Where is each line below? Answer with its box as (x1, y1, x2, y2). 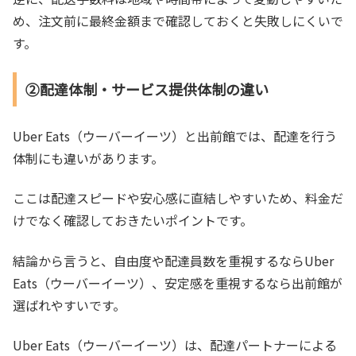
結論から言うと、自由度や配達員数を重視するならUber (13, 250, 334, 270)
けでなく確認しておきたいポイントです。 (13, 211, 253, 230)
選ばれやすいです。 (13, 295, 126, 315)
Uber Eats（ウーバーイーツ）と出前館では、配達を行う (13, 126, 337, 145)
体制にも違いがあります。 (13, 148, 164, 168)
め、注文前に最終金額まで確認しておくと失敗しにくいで (13, 11, 343, 31)
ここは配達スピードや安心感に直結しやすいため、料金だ (13, 188, 343, 208)
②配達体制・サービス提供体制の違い (25, 79, 269, 100)
